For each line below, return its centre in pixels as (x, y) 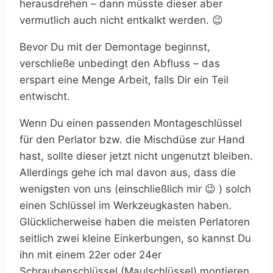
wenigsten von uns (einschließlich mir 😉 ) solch (135, 189)
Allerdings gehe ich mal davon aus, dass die (128, 173)
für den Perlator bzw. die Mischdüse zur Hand (132, 140)
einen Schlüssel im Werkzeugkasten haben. (126, 206)
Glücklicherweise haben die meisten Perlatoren (135, 222)
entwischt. (45, 97)
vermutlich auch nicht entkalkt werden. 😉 (121, 20)
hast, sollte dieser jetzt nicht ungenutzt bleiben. (136, 156)
